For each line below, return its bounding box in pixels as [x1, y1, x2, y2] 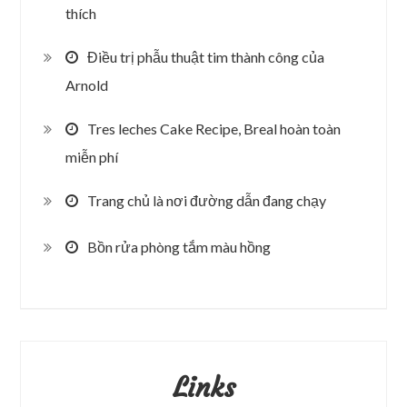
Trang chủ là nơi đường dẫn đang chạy [87, 191, 327, 209]
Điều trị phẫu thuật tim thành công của [87, 47, 325, 65]
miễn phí [65, 148, 119, 166]
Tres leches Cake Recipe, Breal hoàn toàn [87, 119, 342, 137]
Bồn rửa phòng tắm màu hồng [87, 237, 272, 255]
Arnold [65, 76, 109, 94]
